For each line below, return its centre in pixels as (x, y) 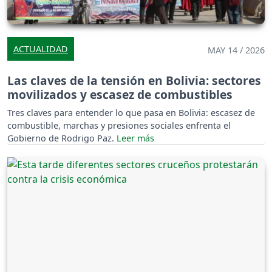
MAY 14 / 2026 (236, 50)
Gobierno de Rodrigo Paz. (62, 138)
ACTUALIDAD (41, 49)
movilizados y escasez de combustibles (120, 94)
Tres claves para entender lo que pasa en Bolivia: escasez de (131, 112)
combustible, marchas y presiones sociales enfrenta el (119, 125)
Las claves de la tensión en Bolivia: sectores (134, 80)
